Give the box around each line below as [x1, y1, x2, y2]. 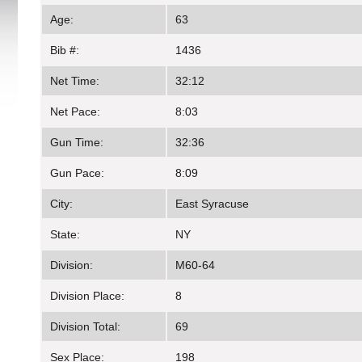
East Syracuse [175, 197, 249, 211]
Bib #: [50, 44, 79, 57]
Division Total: [50, 320, 120, 334]
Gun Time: [50, 136, 103, 149]
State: [50, 228, 80, 242]
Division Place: [50, 289, 124, 303]
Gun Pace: [50, 166, 104, 180]
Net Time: [50, 74, 99, 88]
